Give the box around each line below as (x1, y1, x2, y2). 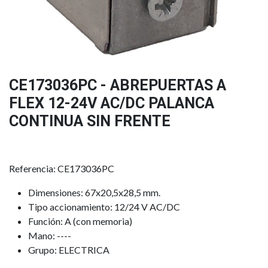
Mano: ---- (28, 230, 71, 242)
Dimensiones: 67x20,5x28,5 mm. (28, 187, 160, 199)
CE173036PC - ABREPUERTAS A (9, 77, 226, 95)
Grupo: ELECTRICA (28, 244, 109, 256)
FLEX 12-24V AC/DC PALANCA (9, 95, 214, 112)
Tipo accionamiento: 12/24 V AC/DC (28, 201, 180, 213)
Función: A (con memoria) (28, 215, 132, 227)
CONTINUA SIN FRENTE (9, 112, 170, 130)
